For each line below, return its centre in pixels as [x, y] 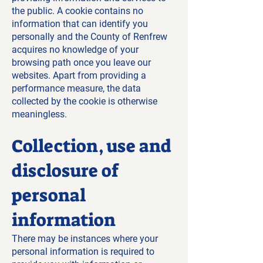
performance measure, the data [76, 88]
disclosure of [65, 171]
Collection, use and [92, 146]
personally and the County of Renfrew [90, 37]
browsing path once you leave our [81, 63]
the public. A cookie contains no [77, 11]
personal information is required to [83, 252]
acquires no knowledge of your [75, 50]
